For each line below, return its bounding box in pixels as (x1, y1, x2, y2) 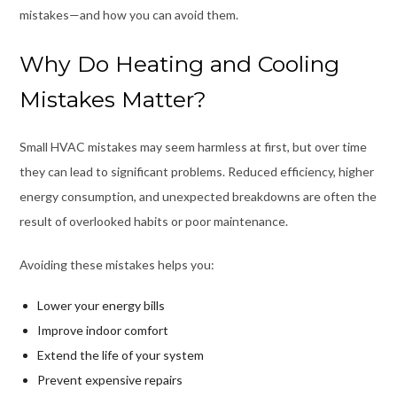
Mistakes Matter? (19, 86, 206, 113)
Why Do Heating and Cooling (19, 51, 339, 78)
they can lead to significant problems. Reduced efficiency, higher (19, 164, 374, 180)
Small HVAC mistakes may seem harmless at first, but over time (19, 139, 367, 155)
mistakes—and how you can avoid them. (19, 7, 238, 23)
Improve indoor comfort (36, 323, 168, 339)
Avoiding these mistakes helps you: (19, 257, 214, 273)
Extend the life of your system (36, 347, 204, 363)
